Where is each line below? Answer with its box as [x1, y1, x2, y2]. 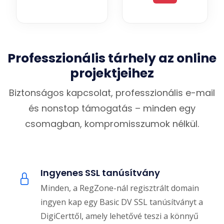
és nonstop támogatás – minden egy [28, 102, 195, 115]
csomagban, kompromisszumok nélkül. [25, 117, 199, 130]
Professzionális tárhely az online [7, 49, 216, 67]
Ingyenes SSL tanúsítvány [40, 166, 160, 179]
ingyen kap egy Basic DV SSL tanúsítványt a [40, 196, 203, 208]
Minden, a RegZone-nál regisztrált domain [40, 182, 199, 194]
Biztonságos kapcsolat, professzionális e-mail [9, 86, 215, 99]
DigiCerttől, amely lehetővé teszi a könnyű [40, 210, 198, 222]
